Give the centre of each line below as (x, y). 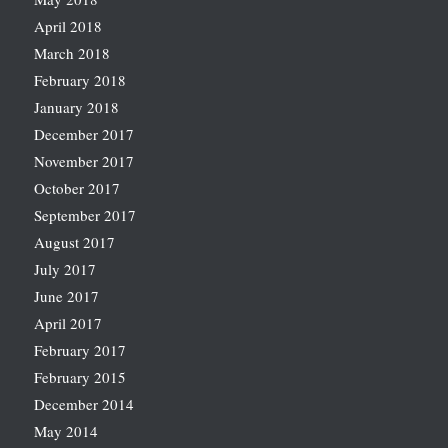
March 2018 (71, 53)
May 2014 (65, 431)
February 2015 (79, 377)
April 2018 (67, 26)
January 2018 (76, 107)
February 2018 (79, 80)
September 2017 (84, 215)
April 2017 (67, 323)
